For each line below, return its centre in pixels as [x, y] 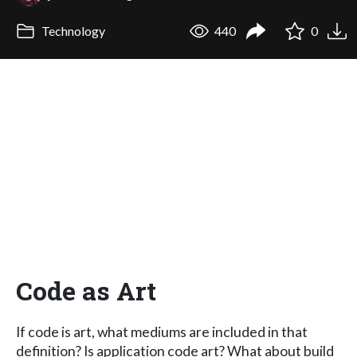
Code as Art [86, 290]
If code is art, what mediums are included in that [162, 331]
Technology [72, 31]
